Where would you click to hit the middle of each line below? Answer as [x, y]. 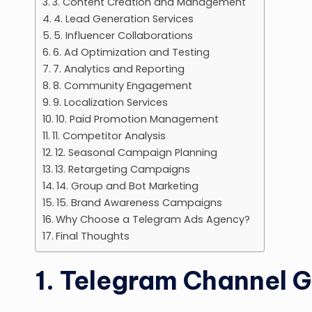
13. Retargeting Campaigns [122, 169]
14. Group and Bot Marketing [127, 186]
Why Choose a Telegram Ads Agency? [153, 219]
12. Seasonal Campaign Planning [136, 152]
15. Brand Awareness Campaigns [139, 202]
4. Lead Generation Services [123, 18]
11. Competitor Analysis [109, 135]
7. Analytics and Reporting [118, 69]
